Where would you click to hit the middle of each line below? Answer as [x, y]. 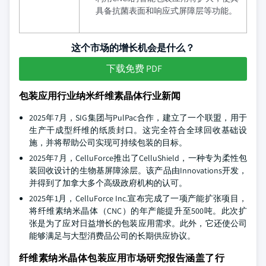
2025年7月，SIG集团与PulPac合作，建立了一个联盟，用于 [138, 118]
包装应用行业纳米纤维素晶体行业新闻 [100, 96]
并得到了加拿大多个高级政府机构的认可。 [108, 183]
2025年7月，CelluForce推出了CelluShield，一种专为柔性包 [138, 158]
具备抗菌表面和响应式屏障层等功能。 [166, 11]
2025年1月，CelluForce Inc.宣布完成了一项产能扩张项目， [138, 198]
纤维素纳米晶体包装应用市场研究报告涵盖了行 [122, 258]
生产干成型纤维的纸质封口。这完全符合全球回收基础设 [138, 130]
